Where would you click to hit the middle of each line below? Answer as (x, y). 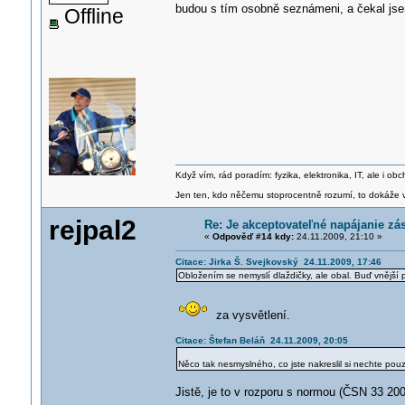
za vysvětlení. (249, 315)
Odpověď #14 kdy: (253, 236)
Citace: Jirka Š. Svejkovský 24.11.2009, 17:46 (278, 262)
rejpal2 (92, 230)
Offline (91, 16)
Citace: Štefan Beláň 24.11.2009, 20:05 (261, 340)
